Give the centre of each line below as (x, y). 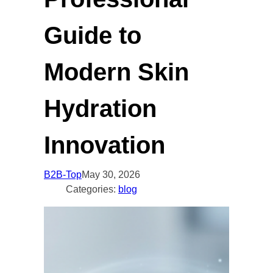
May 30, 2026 (111, 175)
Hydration (100, 108)
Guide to (93, 35)
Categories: (92, 190)
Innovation (105, 145)
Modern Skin (116, 72)
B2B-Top (63, 175)
